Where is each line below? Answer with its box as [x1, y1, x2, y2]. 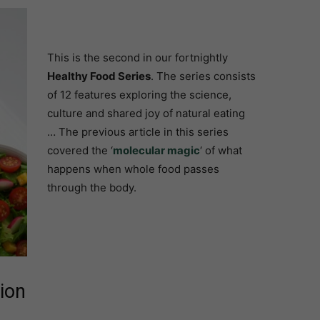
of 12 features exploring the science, [46, 88, 231, 102]
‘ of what [199, 144, 242, 158]
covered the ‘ [46, 144, 113, 158]
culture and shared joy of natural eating [46, 106, 245, 121]
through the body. [46, 181, 136, 195]
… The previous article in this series [46, 125, 229, 139]
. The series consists [150, 69, 256, 84]
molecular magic [112, 144, 200, 158]
